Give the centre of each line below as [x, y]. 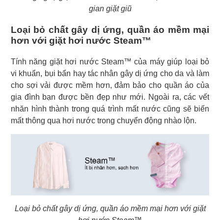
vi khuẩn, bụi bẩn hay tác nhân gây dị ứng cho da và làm [110, 73]
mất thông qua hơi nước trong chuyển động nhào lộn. [104, 120]
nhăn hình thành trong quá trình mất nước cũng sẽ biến [110, 109]
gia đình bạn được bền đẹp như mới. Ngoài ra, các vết [110, 97]
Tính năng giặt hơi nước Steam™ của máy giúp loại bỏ [110, 61]
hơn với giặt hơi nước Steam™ [81, 40]
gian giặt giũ [110, 8]
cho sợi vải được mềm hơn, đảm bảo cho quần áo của [110, 85]
